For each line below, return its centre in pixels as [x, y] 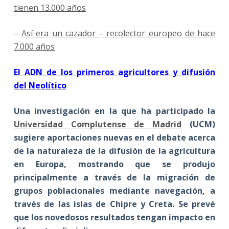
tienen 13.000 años [50, 7]
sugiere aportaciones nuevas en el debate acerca [114, 137]
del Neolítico [40, 85]
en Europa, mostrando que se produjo [114, 164]
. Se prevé [194, 204]
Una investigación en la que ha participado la [114, 111]
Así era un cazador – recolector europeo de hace [119, 33]
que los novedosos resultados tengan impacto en [114, 217]
